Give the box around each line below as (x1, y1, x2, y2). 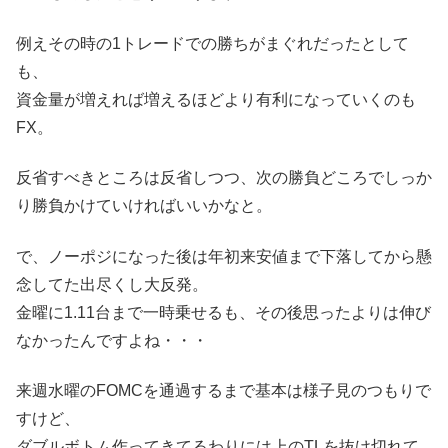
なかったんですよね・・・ (16, 331, 208, 349)
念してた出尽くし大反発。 (16, 275, 208, 293)
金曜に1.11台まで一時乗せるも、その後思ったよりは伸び (16, 303, 431, 321)
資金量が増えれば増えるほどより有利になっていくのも (16, 90, 416, 108)
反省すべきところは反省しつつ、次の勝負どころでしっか (16, 169, 432, 187)
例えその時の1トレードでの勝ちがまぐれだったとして (16, 34, 409, 52)
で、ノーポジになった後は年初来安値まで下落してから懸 (16, 247, 432, 265)
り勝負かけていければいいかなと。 (16, 197, 272, 215)
